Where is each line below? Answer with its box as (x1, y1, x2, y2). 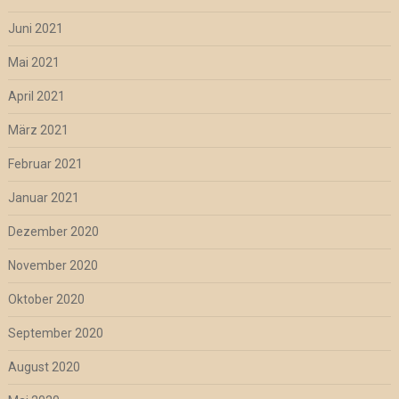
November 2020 (7, 258, 98, 273)
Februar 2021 (7, 157, 83, 172)
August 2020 (7, 360, 80, 375)
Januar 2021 (7, 191, 79, 206)
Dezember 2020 (7, 224, 99, 240)
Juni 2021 (7, 21, 63, 37)
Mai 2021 (7, 55, 60, 70)
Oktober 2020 (7, 292, 85, 307)
